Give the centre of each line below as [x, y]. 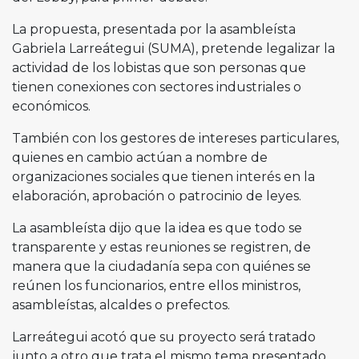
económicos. [51, 106]
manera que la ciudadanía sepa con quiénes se [161, 266]
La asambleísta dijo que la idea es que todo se [157, 228]
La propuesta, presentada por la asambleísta [154, 29]
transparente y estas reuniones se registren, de [161, 247]
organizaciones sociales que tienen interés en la [163, 177]
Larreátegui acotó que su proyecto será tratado [164, 337]
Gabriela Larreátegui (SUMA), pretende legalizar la [173, 48]
